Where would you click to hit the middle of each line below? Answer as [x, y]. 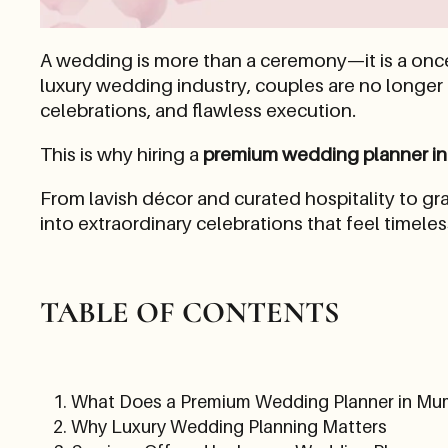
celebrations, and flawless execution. [198, 109]
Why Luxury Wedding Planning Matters [228, 426]
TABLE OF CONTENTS [189, 312]
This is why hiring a [121, 153]
